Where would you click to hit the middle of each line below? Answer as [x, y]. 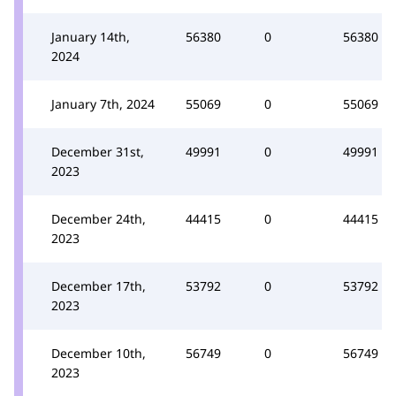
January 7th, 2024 [103, 103]
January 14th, [91, 36]
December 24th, [99, 218]
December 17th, [99, 286]
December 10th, [99, 353]
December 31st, [98, 151]
